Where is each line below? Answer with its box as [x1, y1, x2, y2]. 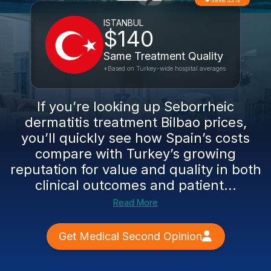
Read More [113, 197, 158, 207]
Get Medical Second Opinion [58, 230, 202, 243]
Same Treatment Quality [103, 50, 223, 62]
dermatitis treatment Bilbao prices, [24, 114, 247, 130]
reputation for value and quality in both [10, 162, 261, 177]
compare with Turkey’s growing [35, 146, 236, 162]
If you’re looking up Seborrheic [37, 99, 234, 114]
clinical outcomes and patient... [34, 177, 237, 193]
